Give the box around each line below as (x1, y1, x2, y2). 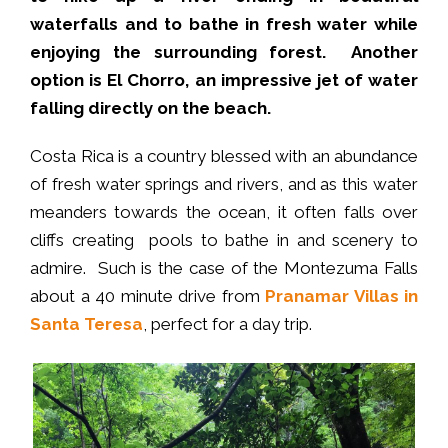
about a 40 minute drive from (30, 286, 265, 307)
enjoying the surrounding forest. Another (30, 42, 418, 63)
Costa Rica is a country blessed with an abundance (30, 146, 418, 167)
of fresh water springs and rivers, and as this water (30, 174, 418, 195)
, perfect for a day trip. (143, 314, 312, 335)
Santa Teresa (30, 314, 143, 335)
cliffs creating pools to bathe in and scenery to (30, 230, 418, 251)
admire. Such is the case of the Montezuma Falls (30, 258, 418, 279)
